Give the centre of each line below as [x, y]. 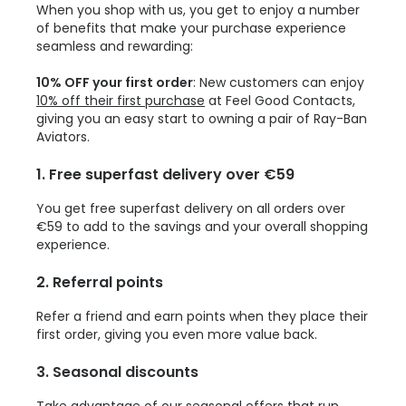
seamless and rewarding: [115, 46]
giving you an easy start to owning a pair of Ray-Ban [202, 118]
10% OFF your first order [115, 82]
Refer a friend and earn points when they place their [202, 316]
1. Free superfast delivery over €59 [165, 174]
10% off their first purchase [121, 100]
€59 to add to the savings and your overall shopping [202, 226]
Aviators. [63, 136]
